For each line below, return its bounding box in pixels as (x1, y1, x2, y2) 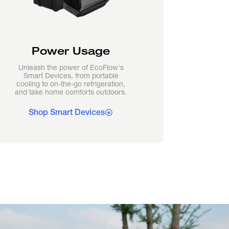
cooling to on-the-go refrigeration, (16, 80, 126, 88)
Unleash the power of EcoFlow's (18, 63, 124, 72)
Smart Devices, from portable (23, 72, 119, 80)
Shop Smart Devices (29, 107, 105, 117)
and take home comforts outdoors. (15, 88, 127, 96)
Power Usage (32, 45, 110, 57)
